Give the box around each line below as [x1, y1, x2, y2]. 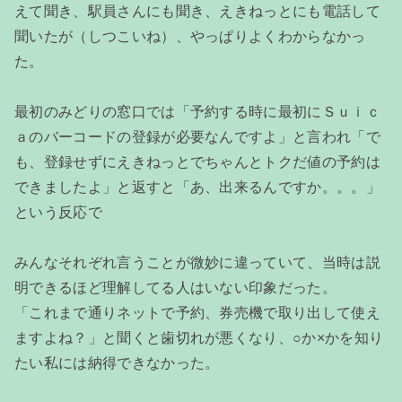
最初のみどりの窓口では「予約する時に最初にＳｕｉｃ [14, 103, 381, 119]
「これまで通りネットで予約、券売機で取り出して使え [14, 304, 381, 320]
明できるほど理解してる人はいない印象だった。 [14, 279, 337, 295]
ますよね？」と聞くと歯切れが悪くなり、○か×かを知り [14, 329, 384, 345]
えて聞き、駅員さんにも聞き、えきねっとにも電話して [14, 3, 380, 19]
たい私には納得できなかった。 [14, 354, 220, 371]
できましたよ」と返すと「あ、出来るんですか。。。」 [14, 179, 380, 195]
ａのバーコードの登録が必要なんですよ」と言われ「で [14, 128, 380, 144]
